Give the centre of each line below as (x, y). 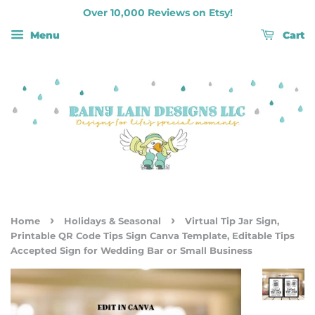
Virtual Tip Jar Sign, (232, 221)
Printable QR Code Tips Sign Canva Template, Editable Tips (153, 236)
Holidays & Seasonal (112, 221)
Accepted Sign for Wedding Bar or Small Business (131, 251)
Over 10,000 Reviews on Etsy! (157, 13)
